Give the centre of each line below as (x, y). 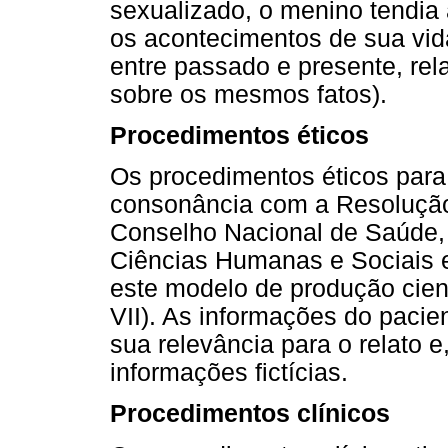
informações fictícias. (229, 373)
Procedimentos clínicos (250, 414)
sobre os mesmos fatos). (248, 94)
